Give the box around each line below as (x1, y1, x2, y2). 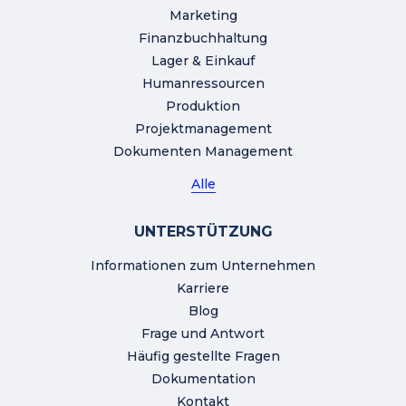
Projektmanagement (134, 120, 272, 137)
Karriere (177, 279, 229, 296)
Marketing (169, 6, 237, 24)
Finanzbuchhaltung (139, 29, 267, 46)
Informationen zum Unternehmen (91, 256, 315, 274)
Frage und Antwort (141, 324, 265, 342)
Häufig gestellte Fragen (126, 347, 280, 364)
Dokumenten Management (113, 142, 293, 159)
